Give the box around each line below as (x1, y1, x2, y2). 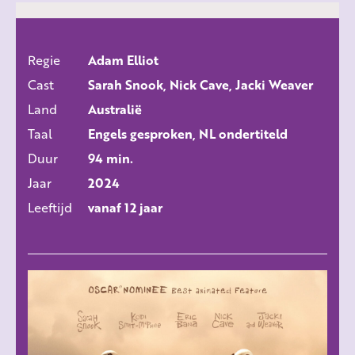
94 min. (88, 149, 133, 168)
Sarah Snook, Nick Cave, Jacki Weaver (88, 75, 313, 94)
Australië (88, 100, 142, 119)
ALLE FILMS (141, 65, 214, 84)
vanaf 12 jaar (88, 198, 162, 217)
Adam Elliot (88, 51, 158, 70)
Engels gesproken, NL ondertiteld (88, 124, 288, 143)
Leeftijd (28, 198, 72, 217)
